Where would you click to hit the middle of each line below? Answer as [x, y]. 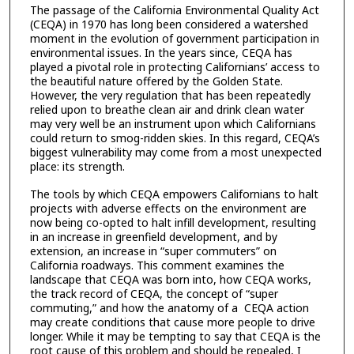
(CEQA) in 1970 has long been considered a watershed [169, 24]
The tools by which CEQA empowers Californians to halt [174, 194]
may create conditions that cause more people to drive [172, 322]
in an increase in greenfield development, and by [153, 236]
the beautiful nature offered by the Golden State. [156, 81]
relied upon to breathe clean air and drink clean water [167, 110]
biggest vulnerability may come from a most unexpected [175, 153]
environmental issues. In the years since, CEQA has [161, 53]
